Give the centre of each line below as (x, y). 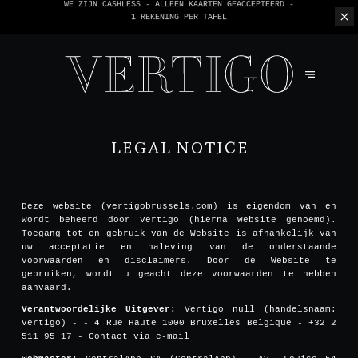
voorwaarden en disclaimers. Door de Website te (179, 260)
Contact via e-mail (139, 337)
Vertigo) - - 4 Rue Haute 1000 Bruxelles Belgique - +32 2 (179, 323)
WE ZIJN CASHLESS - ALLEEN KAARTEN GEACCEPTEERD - (179, 10)
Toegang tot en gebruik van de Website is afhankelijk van (179, 233)
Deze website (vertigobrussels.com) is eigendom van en (179, 206)
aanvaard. (46, 287)
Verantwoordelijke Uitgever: (98, 310)
